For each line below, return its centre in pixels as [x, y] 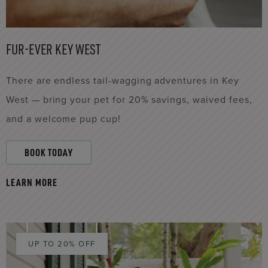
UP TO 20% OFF [62, 244]
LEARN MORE [32, 182]
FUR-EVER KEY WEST [53, 49]
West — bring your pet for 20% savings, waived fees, [129, 100]
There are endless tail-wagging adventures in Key [123, 80]
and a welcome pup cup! [63, 119]
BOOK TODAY [49, 152]
